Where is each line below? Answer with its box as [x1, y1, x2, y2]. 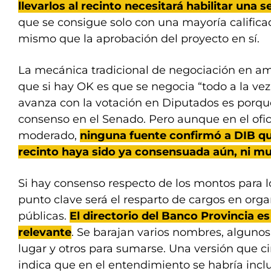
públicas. [18, 209, 70, 223]
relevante [18, 226, 71, 239]
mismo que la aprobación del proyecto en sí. [18, 32, 260, 45]
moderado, [18, 129, 80, 142]
